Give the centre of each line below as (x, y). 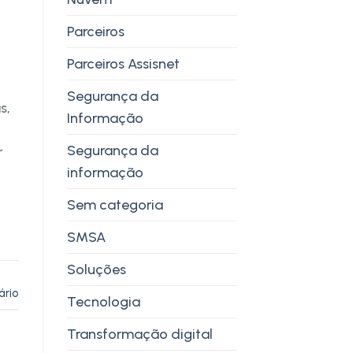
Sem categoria (115, 204)
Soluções (96, 269)
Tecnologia (103, 301)
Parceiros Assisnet (123, 63)
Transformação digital (139, 334)
